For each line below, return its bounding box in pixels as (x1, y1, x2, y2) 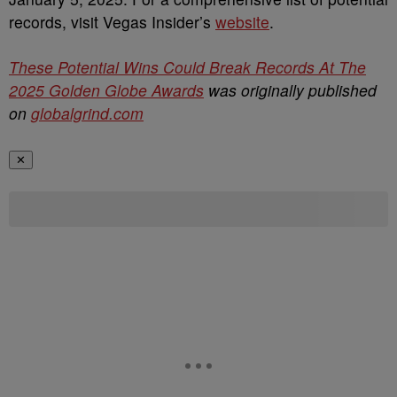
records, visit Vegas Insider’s (9, 11, 215, 33)
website (215, 11, 269, 33)
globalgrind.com (31, 102, 144, 124)
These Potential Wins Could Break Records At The (9, 56, 366, 78)
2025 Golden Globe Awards (9, 79, 204, 101)
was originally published (204, 79, 377, 101)
